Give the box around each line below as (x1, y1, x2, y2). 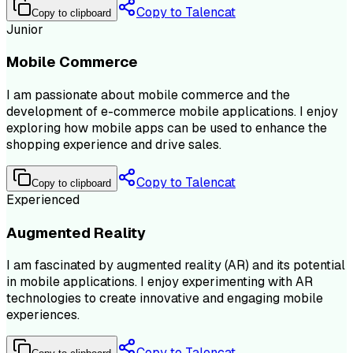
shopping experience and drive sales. (6, 136, 221, 153)
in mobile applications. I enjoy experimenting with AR (6, 273, 313, 291)
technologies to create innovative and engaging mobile (6, 290, 323, 307)
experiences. (6, 307, 80, 324)
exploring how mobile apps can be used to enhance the (6, 120, 327, 136)
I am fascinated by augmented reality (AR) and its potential (6, 257, 345, 274)
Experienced (6, 191, 80, 208)
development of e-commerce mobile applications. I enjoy (6, 103, 338, 120)
